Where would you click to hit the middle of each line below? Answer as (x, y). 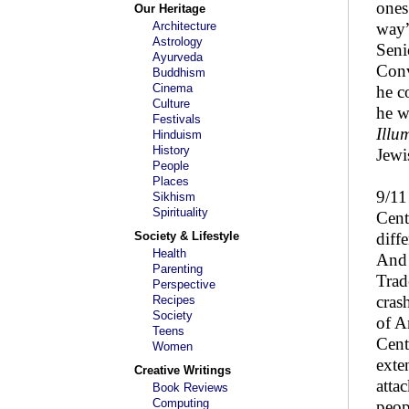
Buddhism (179, 73)
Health (169, 253)
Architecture (184, 26)
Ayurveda (178, 57)
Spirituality (180, 212)
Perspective (184, 284)
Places (171, 181)
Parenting (178, 269)
